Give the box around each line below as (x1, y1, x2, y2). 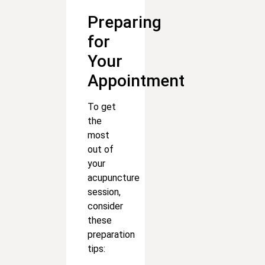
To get (88, 101, 116, 112)
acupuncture (88, 172, 140, 183)
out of (88, 143, 114, 155)
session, (88, 186, 121, 198)
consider (88, 200, 123, 212)
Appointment (88, 70, 185, 91)
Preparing (88, 12, 161, 32)
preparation (88, 228, 135, 240)
